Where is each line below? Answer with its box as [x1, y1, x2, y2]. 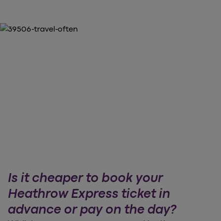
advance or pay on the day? [8, 202, 176, 217]
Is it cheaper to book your [8, 171, 163, 185]
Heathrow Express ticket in [8, 186, 170, 201]
